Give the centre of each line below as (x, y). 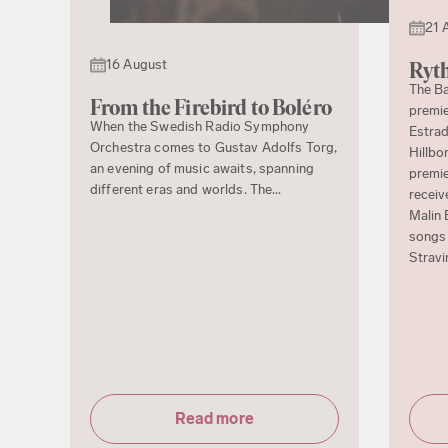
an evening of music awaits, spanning (202, 168)
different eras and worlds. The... (186, 189)
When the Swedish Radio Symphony (200, 126)
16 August (137, 64)
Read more (214, 419)
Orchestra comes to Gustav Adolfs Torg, (214, 147)
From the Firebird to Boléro (211, 107)
